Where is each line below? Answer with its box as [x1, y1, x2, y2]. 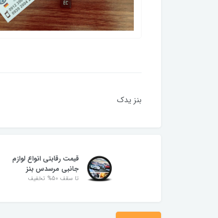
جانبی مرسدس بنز [26, 163, 79, 174]
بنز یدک [117, 93, 142, 106]
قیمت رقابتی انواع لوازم [12, 153, 79, 164]
